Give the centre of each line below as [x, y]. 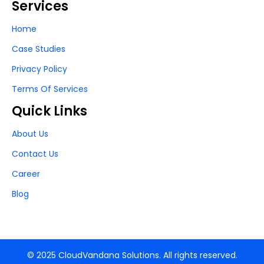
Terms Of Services [50, 89]
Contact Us [35, 154]
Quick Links [49, 111]
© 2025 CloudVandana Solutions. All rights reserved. [132, 255]
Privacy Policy [39, 69]
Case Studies [39, 49]
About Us [30, 133]
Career [26, 174]
